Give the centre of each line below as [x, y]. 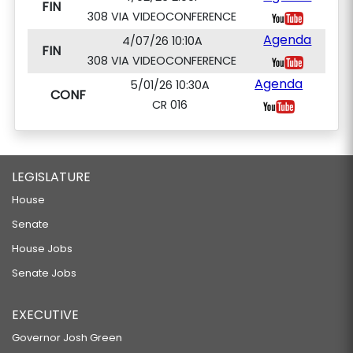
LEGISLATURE [51, 177]
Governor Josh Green [67, 338]
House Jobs [42, 249]
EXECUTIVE [45, 315]
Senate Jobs [44, 273]
